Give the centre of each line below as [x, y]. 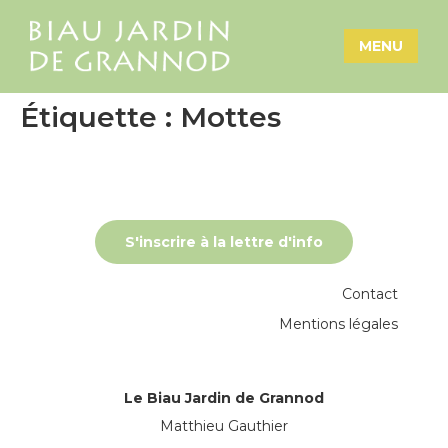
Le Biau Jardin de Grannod [224, 397]
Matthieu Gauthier [224, 425]
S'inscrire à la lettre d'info [224, 241]
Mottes [230, 116]
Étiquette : [100, 116]
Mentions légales [338, 323]
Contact [370, 293]
